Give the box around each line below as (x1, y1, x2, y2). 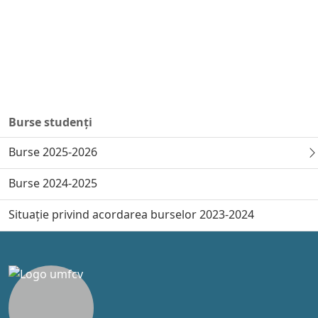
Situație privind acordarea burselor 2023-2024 (9, 206, 254, 222)
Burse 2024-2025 (9, 175, 97, 191)
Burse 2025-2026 (9, 143, 97, 160)
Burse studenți (9, 114, 92, 130)
